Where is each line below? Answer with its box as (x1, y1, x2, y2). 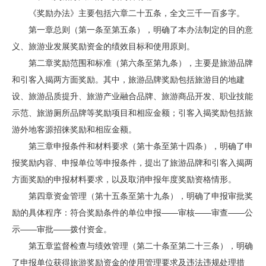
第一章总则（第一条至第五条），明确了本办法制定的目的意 (12, 25, 253, 34)
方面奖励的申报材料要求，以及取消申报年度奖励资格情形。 (12, 175, 236, 184)
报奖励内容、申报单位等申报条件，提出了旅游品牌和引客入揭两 (12, 158, 253, 167)
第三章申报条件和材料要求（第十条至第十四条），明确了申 (12, 141, 253, 151)
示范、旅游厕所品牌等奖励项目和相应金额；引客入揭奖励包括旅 (12, 108, 253, 118)
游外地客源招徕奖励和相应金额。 (12, 125, 137, 134)
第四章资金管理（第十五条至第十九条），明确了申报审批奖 (12, 191, 253, 201)
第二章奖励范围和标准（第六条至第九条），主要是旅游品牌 (12, 58, 253, 68)
